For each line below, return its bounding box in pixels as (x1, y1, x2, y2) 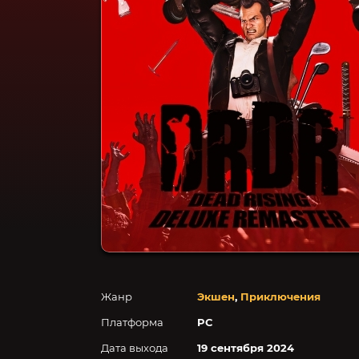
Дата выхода (101, 341, 168, 354)
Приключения (240, 290, 321, 303)
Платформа (101, 316, 163, 329)
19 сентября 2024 (197, 341, 294, 354)
